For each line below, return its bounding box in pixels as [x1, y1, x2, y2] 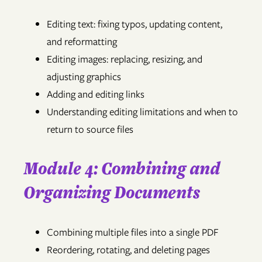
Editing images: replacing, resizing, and [47, 51, 202, 66]
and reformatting [47, 34, 117, 49]
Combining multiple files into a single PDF [47, 225, 219, 239]
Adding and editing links [47, 87, 144, 101]
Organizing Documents [23, 180, 200, 204]
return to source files [47, 122, 133, 136]
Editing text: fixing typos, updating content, [47, 16, 222, 31]
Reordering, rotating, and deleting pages [47, 242, 210, 257]
